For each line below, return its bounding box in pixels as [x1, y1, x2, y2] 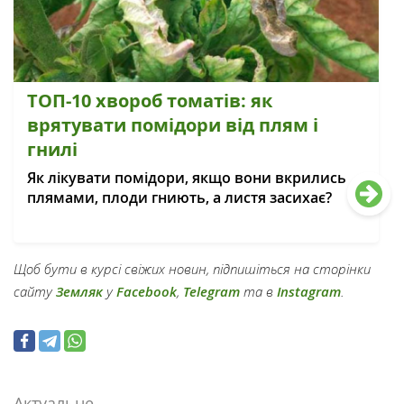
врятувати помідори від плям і [27, 113, 318, 138]
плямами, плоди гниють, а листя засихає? [27, 188, 332, 208]
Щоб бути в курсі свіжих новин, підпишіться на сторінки [14, 260, 371, 279]
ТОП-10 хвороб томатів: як [27, 88, 272, 114]
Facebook [116, 282, 177, 302]
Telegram [183, 282, 240, 302]
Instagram [277, 282, 341, 302]
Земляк [56, 282, 103, 302]
